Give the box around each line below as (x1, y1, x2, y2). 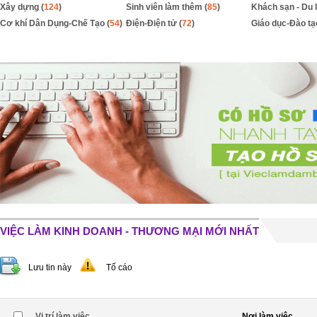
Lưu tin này (28, 263, 71, 272)
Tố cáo (106, 263, 132, 272)
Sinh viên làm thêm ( (125, 2, 207, 12)
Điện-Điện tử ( (125, 18, 182, 28)
